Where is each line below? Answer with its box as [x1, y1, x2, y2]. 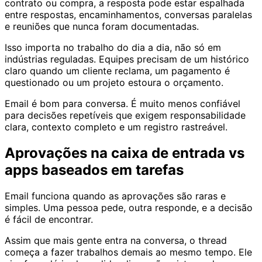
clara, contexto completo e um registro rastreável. [5, 120, 227, 133]
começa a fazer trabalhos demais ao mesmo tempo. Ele [5, 246, 252, 258]
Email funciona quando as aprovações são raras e [5, 189, 226, 202]
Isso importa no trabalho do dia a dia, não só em [5, 41, 221, 53]
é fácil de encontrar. [5, 213, 93, 225]
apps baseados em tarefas [5, 161, 184, 178]
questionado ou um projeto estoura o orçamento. [5, 76, 223, 88]
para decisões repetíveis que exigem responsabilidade [5, 109, 246, 121]
